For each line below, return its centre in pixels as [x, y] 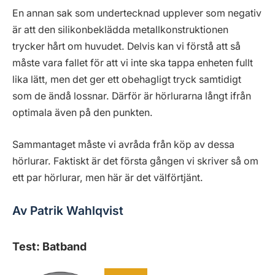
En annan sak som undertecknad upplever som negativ [137, 14]
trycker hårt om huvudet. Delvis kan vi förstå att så [126, 47]
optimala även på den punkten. [83, 113]
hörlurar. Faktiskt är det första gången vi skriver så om [135, 161]
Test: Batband [49, 246]
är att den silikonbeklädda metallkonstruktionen [120, 30]
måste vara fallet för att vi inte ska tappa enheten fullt [133, 63]
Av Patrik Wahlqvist [68, 210]
